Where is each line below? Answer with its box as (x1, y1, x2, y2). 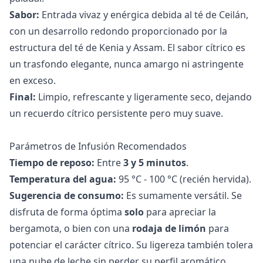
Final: (9, 90, 36, 103)
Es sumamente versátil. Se (124, 188, 242, 202)
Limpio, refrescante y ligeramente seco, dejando (36, 90, 252, 103)
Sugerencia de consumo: (9, 188, 124, 202)
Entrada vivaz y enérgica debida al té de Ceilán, (39, 8, 248, 21)
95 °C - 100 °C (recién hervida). (116, 172, 251, 186)
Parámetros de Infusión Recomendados (9, 139, 187, 153)
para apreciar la (144, 205, 216, 218)
